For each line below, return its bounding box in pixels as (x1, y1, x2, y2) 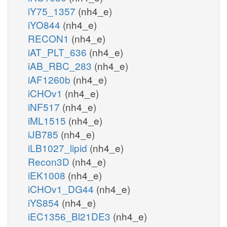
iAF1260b (28, 72, 73, 86)
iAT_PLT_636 (28, 45, 89, 59)
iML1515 (28, 113, 68, 127)
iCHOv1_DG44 (28, 181, 96, 196)
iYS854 (28, 195, 62, 209)
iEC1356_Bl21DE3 (28, 209, 113, 223)
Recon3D (28, 154, 72, 168)
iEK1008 (28, 168, 68, 182)
